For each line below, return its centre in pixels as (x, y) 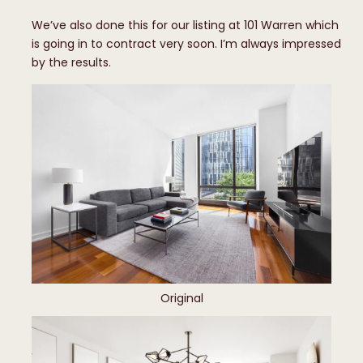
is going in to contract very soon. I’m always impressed (186, 44)
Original (181, 298)
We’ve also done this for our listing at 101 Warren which (185, 26)
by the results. (71, 63)
